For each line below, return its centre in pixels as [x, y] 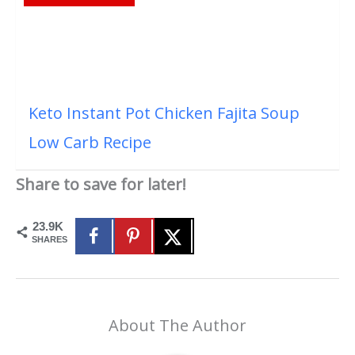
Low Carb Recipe [90, 143]
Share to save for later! [101, 185]
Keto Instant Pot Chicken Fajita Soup [164, 113]
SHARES [50, 240]
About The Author [177, 326]
